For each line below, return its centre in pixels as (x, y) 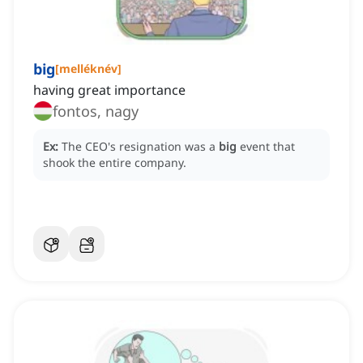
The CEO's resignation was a (140, 147)
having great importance (109, 90)
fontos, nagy (96, 111)
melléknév (88, 69)
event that (267, 147)
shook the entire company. (115, 163)
